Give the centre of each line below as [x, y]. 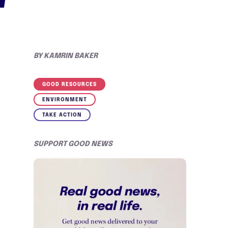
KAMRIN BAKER [71, 56]
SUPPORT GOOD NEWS [73, 144]
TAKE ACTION [62, 115]
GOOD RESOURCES [69, 84]
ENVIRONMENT [65, 100]
